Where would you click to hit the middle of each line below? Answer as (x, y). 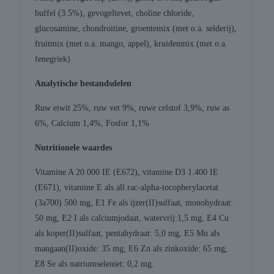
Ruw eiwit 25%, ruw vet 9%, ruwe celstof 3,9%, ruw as (132, 108)
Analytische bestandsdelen (83, 84)
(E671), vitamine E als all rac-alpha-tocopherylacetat (127, 188)
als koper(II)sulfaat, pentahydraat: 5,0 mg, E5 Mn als (128, 234)
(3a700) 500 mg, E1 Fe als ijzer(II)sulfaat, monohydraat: (134, 203)
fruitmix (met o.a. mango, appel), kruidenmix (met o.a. (131, 44)
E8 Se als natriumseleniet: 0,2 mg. (95, 264)
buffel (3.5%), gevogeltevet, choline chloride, (115, 13)
